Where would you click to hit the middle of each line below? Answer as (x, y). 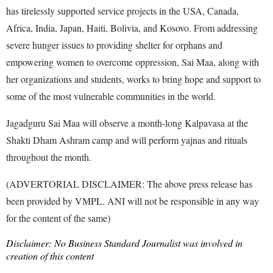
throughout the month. (49, 157)
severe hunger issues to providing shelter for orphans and (114, 44)
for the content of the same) (58, 218)
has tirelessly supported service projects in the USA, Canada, (122, 10)
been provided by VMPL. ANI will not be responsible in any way (133, 200)
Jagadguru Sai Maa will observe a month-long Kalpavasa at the (127, 122)
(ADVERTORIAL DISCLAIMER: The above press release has (129, 183)
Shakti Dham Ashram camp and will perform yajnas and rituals (127, 140)
